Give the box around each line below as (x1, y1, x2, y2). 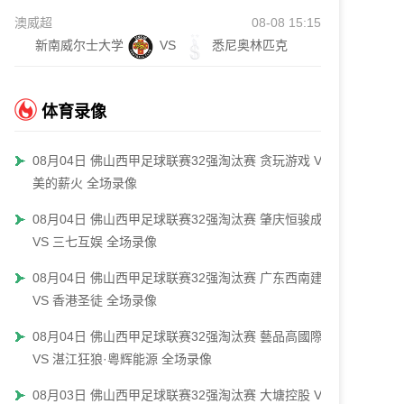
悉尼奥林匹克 (212, 38, 288, 52)
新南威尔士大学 (35, 38, 124, 52)
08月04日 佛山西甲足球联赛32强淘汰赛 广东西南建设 (32, 271, 335, 285)
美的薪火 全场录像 (32, 176, 137, 190)
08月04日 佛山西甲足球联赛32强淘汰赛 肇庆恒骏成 (32, 212, 323, 226)
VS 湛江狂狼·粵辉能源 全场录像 (32, 352, 212, 366)
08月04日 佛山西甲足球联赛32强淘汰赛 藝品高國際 (32, 329, 323, 344)
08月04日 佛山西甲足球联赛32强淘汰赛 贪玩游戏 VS (32, 153, 330, 168)
